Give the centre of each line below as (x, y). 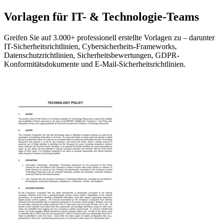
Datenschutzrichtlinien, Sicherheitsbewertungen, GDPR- (92, 55)
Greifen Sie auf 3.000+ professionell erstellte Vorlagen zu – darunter (109, 37)
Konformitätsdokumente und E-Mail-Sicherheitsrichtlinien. (95, 64)
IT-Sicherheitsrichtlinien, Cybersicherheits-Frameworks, (90, 46)
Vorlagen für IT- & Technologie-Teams (101, 16)
